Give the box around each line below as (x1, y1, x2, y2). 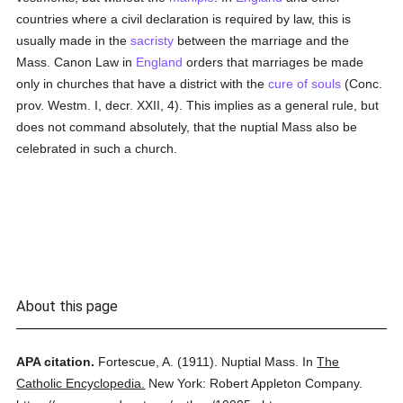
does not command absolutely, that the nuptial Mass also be (16, 120, 358, 134)
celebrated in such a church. (16, 141, 178, 156)
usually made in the (16, 33, 131, 48)
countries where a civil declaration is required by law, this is (16, 12, 352, 26)
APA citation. (16, 354, 95, 369)
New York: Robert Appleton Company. (148, 376, 363, 390)
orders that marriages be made (183, 55, 364, 69)
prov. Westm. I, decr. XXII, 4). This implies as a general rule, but (16, 98, 380, 112)
